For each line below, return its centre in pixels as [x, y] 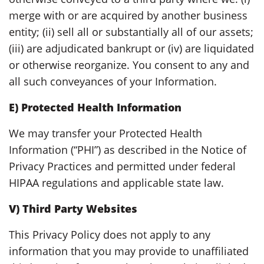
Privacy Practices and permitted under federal [122, 166]
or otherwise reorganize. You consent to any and [129, 65]
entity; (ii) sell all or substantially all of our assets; [131, 32]
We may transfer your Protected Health [105, 133]
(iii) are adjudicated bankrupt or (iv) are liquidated [131, 48]
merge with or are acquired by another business [128, 15]
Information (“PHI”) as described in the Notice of [128, 149]
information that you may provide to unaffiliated [129, 251]
